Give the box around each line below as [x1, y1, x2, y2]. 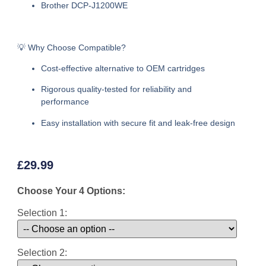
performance [41, 97, 90, 107]
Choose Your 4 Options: [17, 185, 126, 196]
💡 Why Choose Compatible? [17, 42, 126, 52]
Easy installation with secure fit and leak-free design [41, 118, 236, 128]
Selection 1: [17, 207, 68, 218]
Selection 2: [17, 247, 68, 258]
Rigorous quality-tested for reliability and [41, 84, 192, 94]
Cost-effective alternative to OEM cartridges [41, 63, 205, 73]
